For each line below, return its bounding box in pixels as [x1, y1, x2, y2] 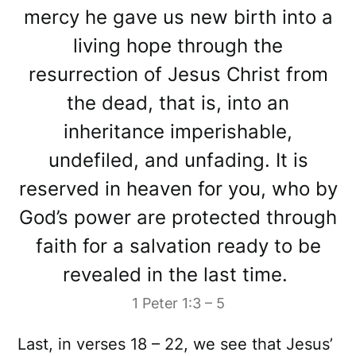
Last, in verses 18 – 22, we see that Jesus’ [17, 335, 334, 354]
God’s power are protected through [19, 206, 337, 230]
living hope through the [73, 34, 283, 58]
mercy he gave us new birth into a [23, 6, 333, 29]
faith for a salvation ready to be [35, 234, 321, 258]
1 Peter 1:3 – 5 [131, 295, 225, 312]
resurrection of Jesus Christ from [28, 63, 328, 87]
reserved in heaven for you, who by [18, 177, 338, 201]
